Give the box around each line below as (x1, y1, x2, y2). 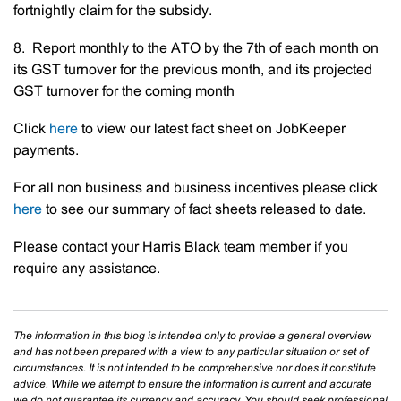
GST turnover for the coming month (13, 85, 235, 98)
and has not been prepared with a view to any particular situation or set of (13, 347, 368, 357)
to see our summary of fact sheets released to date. (42, 203, 366, 217)
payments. (13, 144, 79, 158)
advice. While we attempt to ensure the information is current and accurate (13, 380, 371, 389)
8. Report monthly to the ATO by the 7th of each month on (13, 42, 379, 55)
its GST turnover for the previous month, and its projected (13, 64, 372, 77)
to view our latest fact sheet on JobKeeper (78, 123, 346, 136)
